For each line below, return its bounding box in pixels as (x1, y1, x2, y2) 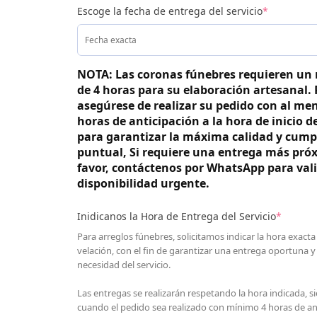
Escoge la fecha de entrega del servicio (76, 4, 263, 18)
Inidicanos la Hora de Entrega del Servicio (76, 209, 276, 223)
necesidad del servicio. (76, 258, 171, 271)
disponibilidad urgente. (76, 175, 209, 191)
